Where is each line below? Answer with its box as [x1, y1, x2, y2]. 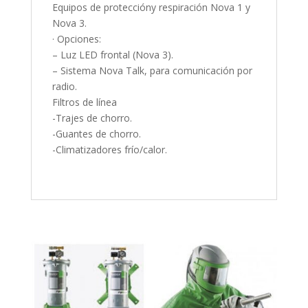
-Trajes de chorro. [52, 111, 132, 125]
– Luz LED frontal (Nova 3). [52, 48, 173, 62]
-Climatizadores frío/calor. [52, 143, 167, 157]
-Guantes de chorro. [52, 127, 141, 141]
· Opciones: [52, 32, 101, 46]
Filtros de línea [52, 96, 117, 109]
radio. [52, 80, 77, 93]
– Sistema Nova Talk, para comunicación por [52, 64, 252, 78]
